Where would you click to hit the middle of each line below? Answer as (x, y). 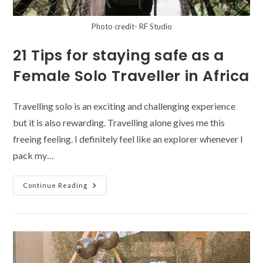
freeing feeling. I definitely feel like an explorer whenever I (128, 139)
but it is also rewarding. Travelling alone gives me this (119, 122)
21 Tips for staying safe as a (119, 55)
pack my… (34, 155)
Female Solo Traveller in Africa (131, 76)
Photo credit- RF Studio (131, 26)
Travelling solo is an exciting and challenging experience (124, 106)
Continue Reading (55, 185)
